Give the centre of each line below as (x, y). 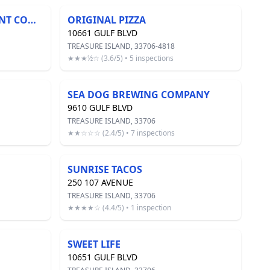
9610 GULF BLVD (100, 108)
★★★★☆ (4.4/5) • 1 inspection (119, 208)
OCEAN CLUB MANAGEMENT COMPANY (32, 20)
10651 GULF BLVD (102, 257)
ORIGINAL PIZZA (107, 20)
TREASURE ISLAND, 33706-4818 (121, 46)
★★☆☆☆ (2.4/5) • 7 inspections (121, 133)
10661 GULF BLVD (102, 33)
